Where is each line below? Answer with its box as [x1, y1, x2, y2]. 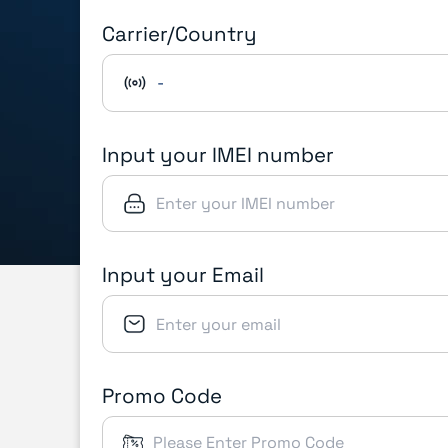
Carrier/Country [102, 21, 257, 48]
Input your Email [102, 262, 264, 289]
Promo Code [102, 382, 222, 409]
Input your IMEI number [102, 141, 334, 168]
